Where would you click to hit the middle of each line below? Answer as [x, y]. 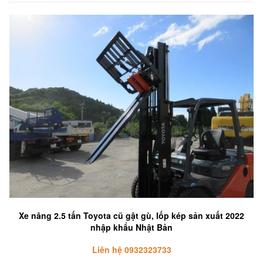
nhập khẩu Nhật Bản [131, 227]
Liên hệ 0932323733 [131, 250]
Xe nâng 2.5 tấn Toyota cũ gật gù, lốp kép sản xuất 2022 [131, 216]
